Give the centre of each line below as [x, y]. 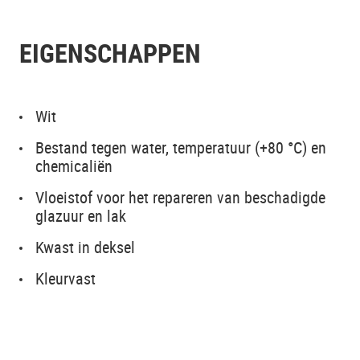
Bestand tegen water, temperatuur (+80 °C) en [181, 147]
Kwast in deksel [85, 247]
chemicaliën [74, 166]
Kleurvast [65, 278]
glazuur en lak [81, 216]
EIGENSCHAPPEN [110, 53]
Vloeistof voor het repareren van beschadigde [180, 197]
